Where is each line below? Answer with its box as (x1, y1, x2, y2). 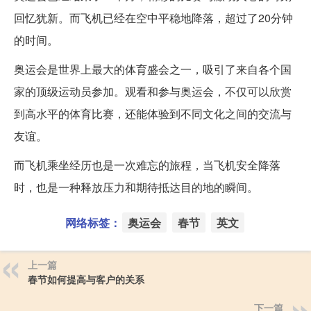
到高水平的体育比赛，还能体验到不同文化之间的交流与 (14, 105, 292, 121)
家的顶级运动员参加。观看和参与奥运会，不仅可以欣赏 (14, 83, 292, 99)
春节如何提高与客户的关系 (28, 271, 144, 286)
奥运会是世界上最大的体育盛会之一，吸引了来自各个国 (14, 60, 292, 77)
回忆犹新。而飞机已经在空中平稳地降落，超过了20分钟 (14, 9, 293, 26)
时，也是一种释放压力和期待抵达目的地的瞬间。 (14, 178, 258, 195)
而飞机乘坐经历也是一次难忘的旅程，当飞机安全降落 (14, 156, 280, 173)
